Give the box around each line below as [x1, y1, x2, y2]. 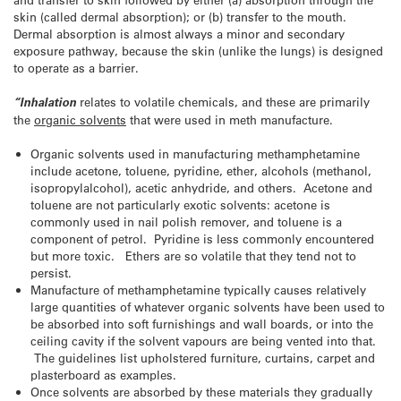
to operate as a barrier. [13, 59, 139, 75]
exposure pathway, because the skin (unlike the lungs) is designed [13, 42, 383, 58]
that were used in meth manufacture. [126, 111, 333, 127]
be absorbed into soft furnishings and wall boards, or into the [30, 316, 374, 332]
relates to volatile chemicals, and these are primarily [76, 93, 370, 109]
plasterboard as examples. [30, 367, 177, 383]
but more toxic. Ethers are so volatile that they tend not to [30, 248, 357, 264]
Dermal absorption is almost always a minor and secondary [13, 25, 345, 41]
